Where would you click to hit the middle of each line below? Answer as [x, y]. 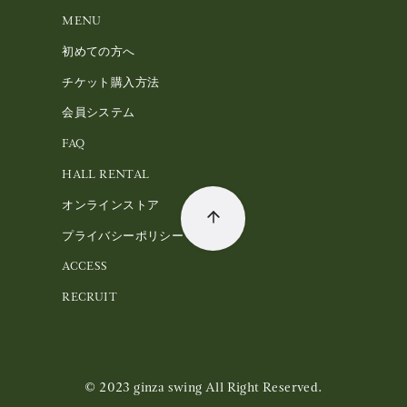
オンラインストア [111, 204]
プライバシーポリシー [123, 235]
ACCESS [85, 266]
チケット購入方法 [111, 82]
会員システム [99, 113]
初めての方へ [99, 51]
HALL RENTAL [106, 174]
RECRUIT [89, 297]
